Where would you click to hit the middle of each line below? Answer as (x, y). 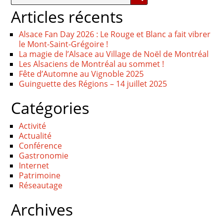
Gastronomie (44, 155)
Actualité (35, 136)
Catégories (50, 108)
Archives (42, 209)
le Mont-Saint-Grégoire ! (64, 44)
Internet (34, 165)
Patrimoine (40, 175)
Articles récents (67, 17)
